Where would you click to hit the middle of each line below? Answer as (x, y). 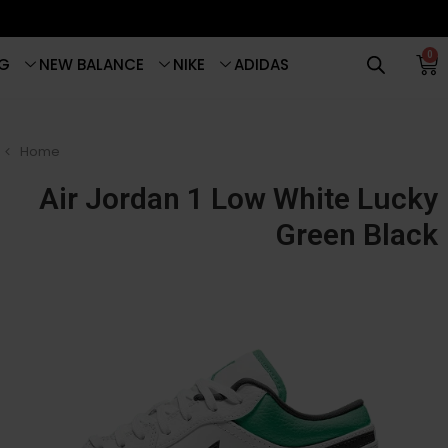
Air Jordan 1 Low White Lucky (238, 198)
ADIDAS (261, 64)
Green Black (357, 234)
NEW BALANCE (91, 64)
